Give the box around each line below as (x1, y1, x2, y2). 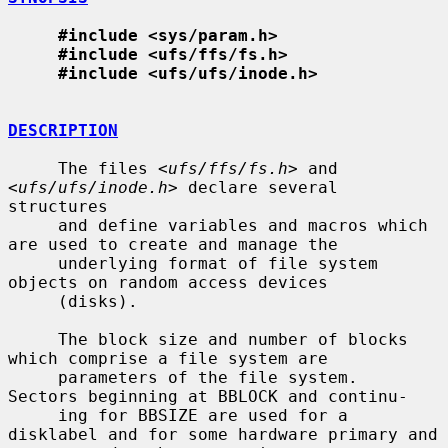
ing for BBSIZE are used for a (8, 405, 58, 425)
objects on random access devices (8, 272, 328, 292)
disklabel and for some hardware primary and (8, 424, 438, 444)
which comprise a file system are (8, 348, 328, 368)
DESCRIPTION (8, 120, 118, 140)
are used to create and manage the (8, 234, 338, 254)
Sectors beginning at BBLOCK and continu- (8, 386, 408, 406)
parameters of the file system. (8, 367, 58, 387)
